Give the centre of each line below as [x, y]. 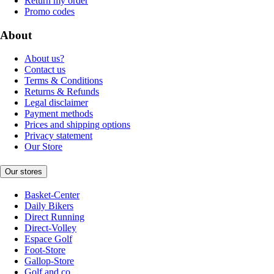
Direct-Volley [50, 228]
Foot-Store [45, 250]
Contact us [45, 70]
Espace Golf [48, 239]
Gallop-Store [49, 261]
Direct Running [54, 217]
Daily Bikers [49, 206]
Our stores [24, 172]
